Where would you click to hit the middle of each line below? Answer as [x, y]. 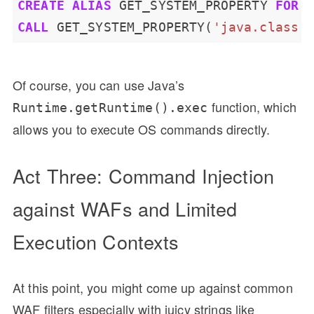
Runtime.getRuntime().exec [110, 107]
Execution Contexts [99, 241]
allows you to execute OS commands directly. [142, 129]
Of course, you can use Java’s [99, 84]
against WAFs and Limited [125, 208]
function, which [252, 106]
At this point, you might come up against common [153, 287]
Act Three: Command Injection [144, 175]
